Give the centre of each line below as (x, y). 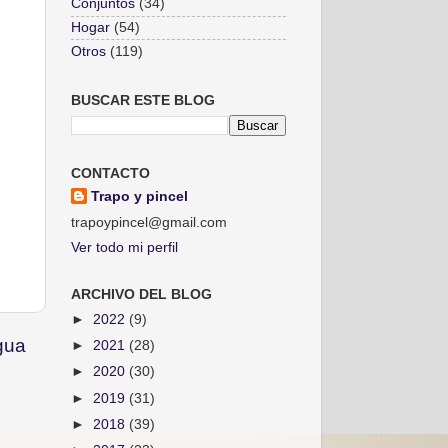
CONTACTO (110, 173)
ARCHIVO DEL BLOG (141, 294)
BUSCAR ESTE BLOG (143, 100)
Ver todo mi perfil (124, 247)
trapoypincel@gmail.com (149, 223)
